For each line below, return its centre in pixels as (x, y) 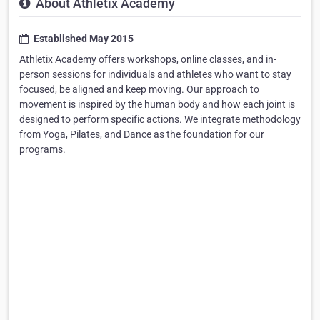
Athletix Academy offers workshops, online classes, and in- (148, 60)
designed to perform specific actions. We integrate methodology (160, 120)
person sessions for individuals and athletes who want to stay (155, 75)
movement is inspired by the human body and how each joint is (157, 105)
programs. (42, 150)
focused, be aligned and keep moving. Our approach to (139, 90)
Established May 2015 (82, 39)
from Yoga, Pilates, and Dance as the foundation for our (142, 135)
